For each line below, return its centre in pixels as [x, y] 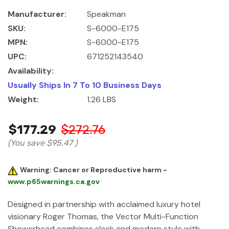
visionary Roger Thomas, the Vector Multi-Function [103, 216]
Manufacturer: [37, 14]
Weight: [23, 100]
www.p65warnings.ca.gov [54, 181]
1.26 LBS [101, 100]
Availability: [31, 71]
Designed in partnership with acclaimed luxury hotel [104, 204]
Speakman [106, 14]
